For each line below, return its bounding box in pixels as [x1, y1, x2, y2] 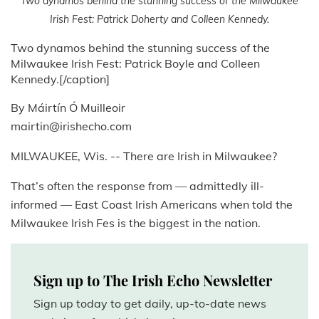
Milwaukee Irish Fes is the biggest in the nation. [11, 216, 261, 231]
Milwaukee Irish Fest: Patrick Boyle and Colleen [11, 56, 260, 71]
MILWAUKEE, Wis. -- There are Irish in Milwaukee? [11, 149, 277, 164]
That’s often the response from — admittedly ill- [11, 179, 264, 194]
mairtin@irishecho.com [11, 119, 132, 134]
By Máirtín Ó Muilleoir [11, 100, 125, 115]
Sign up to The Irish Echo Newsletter [33, 271, 272, 291]
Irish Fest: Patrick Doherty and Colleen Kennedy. [50, 13, 269, 26]
